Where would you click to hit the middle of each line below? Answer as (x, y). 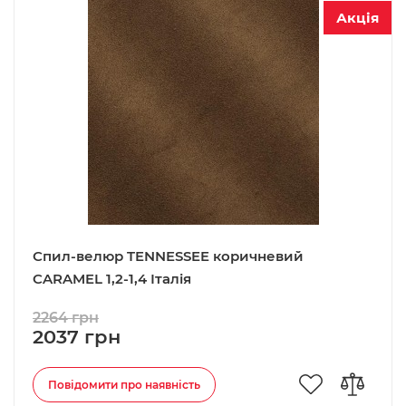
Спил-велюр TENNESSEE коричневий (168, 256)
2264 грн (66, 318)
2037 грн (77, 337)
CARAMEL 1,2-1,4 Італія (112, 279)
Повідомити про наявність (124, 384)
